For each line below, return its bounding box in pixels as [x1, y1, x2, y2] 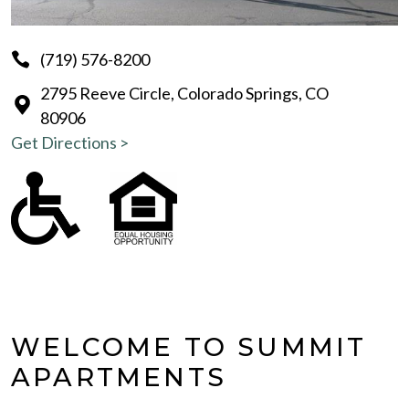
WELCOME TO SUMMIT [11, 330, 367, 362]
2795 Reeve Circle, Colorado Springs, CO [39, 82, 329, 103]
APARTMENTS [11, 361, 226, 393]
